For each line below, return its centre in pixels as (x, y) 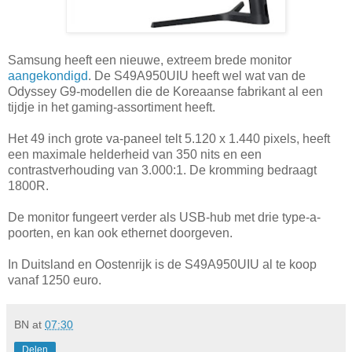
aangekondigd (48, 75)
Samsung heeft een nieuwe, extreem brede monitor (150, 60)
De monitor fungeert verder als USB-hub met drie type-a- (164, 217)
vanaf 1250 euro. (55, 280)
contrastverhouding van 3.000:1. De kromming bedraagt (162, 170)
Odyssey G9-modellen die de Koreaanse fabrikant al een (165, 91)
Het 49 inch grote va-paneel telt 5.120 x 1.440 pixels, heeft (169, 138)
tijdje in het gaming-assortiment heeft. (112, 107)
